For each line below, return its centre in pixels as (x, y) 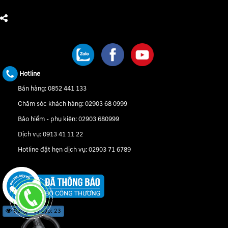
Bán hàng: (33, 89)
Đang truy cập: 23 (36, 211)
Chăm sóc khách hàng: (51, 104)
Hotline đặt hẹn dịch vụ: (53, 150)
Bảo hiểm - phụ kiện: (48, 119)
